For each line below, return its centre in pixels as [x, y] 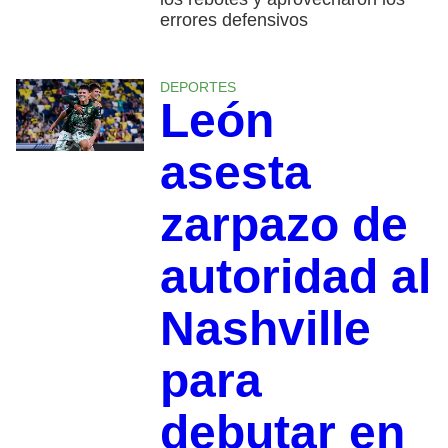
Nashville [265, 328]
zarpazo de [283, 224]
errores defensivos [233, 19]
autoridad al [295, 276]
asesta [235, 172]
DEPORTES [197, 86]
